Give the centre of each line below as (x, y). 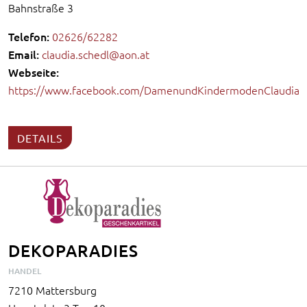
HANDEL (25, 271)
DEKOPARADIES (73, 250)
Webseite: (34, 72)
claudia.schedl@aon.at (96, 54)
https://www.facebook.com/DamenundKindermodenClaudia (154, 89)
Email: (24, 54)
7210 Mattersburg (52, 290)
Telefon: (29, 36)
